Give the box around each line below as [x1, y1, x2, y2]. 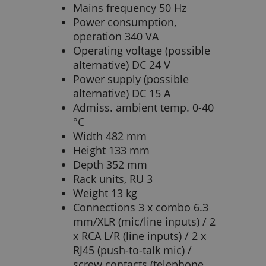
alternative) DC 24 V [73, 58, 170, 72]
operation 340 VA [73, 29, 159, 44]
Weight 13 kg [73, 186, 137, 201]
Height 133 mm [73, 143, 150, 158]
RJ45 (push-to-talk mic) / [73, 243, 192, 258]
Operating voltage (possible [73, 43, 210, 58]
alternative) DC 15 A [73, 86, 170, 101]
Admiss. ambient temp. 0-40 [73, 100, 214, 115]
